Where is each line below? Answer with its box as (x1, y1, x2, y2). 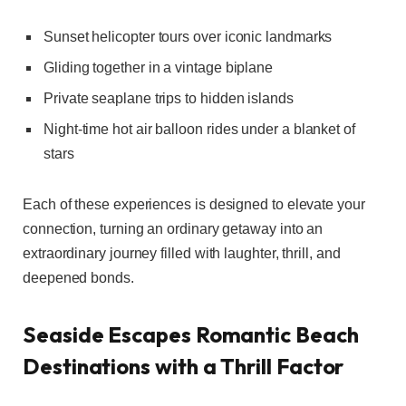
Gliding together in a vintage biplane (43, 60, 274, 76)
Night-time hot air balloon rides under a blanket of (43, 121, 355, 138)
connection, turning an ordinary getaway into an (23, 220, 324, 237)
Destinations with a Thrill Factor (23, 353, 344, 381)
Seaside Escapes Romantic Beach (23, 321, 359, 349)
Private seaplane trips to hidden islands (43, 91, 294, 107)
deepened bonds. (23, 269, 134, 285)
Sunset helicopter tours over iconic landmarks (43, 29, 333, 45)
